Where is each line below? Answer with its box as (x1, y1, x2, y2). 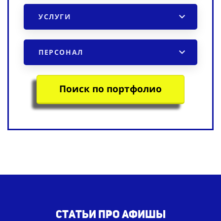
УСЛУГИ (38, 11, 72, 21)
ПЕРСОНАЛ (38, 47, 83, 57)
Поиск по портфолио (59, 82, 162, 95)
